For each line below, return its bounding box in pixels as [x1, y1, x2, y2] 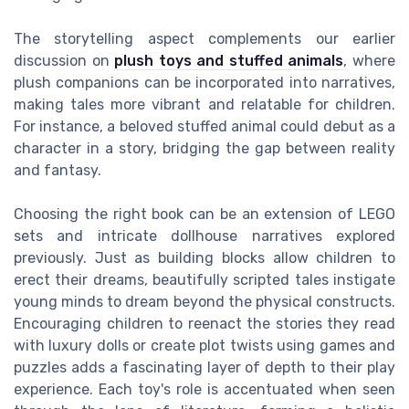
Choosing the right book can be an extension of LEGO [14, 205, 395, 224]
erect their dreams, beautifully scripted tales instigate [14, 271, 395, 289]
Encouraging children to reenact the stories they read [14, 315, 395, 333]
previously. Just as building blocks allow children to [14, 249, 395, 267]
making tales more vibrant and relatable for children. [14, 96, 395, 114]
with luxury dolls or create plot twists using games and [14, 337, 395, 355]
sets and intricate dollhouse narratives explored [14, 227, 395, 246]
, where [343, 52, 396, 70]
